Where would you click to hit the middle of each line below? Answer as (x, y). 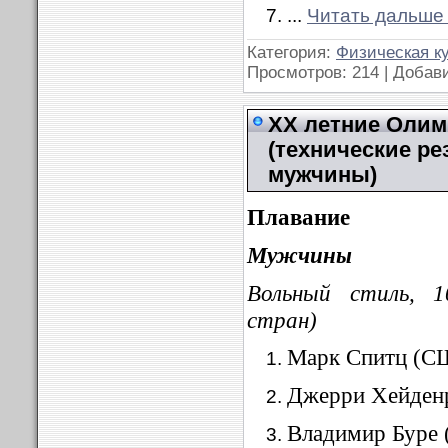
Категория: (291, 53)
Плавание (298, 217)
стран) (282, 319)
